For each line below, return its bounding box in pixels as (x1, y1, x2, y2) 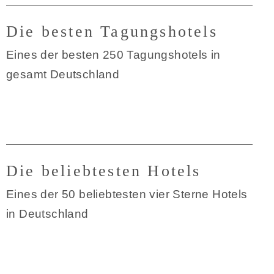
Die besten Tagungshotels (6, 23, 218, 40)
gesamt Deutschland (6, 68, 120, 81)
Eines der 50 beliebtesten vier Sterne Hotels (6, 188, 248, 201)
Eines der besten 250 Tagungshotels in (6, 48, 221, 61)
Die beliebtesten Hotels (6, 162, 201, 180)
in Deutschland (6, 207, 89, 220)
